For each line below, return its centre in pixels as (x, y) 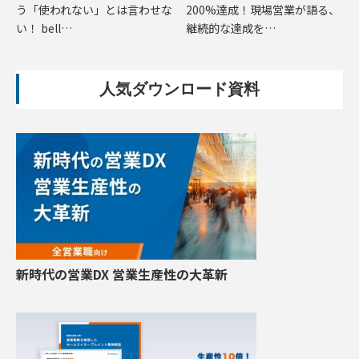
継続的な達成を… (230, 28)
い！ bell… (44, 28)
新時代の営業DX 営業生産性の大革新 (122, 274)
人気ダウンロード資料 (179, 89)
